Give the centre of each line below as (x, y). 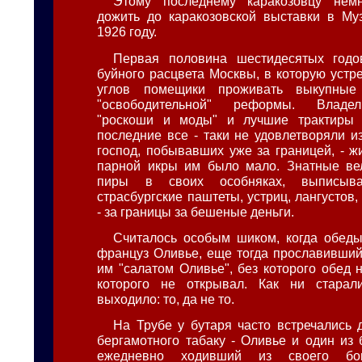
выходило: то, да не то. (166, 299)
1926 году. (127, 32)
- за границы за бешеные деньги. (196, 211)
